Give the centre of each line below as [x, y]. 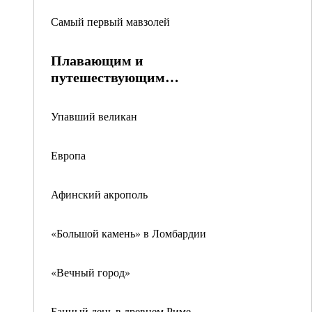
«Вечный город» [91, 272]
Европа [68, 155]
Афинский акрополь [99, 194]
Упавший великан [94, 116]
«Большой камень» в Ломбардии [128, 233]
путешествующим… [115, 77]
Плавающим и [97, 60]
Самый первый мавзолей [110, 21]
